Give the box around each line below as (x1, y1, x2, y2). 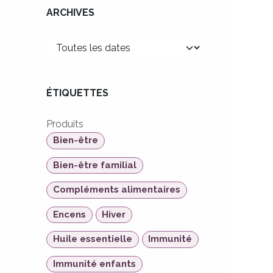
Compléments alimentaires (52, 184, 180, 196)
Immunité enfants (52, 258, 136, 269)
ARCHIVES (46, 7, 94, 18)
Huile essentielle (52, 233, 132, 245)
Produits (46, 118, 83, 130)
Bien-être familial (52, 159, 136, 171)
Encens (52, 208, 86, 220)
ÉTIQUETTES (46, 87, 108, 99)
